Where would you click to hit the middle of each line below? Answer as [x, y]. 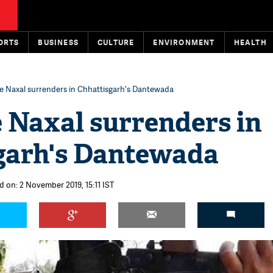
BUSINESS [58, 42]
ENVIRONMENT [184, 42]
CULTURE [116, 42]
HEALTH [250, 42]
